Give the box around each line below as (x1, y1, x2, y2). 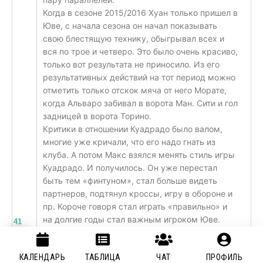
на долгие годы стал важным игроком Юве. (43, 214, 220, 224)
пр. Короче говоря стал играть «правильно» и (43, 201, 227, 211)
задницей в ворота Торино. (43, 110, 151, 121)
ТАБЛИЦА (85, 252, 121, 262)
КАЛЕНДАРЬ (19, 252, 66, 262)
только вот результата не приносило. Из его (43, 59, 220, 69)
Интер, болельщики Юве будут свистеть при (43, 240, 222, 250)
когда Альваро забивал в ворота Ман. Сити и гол (43, 97, 238, 108)
